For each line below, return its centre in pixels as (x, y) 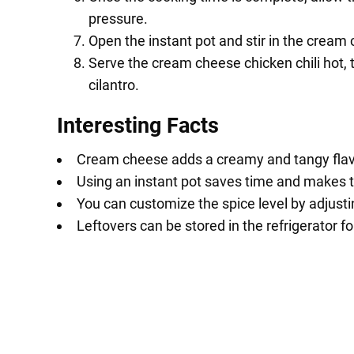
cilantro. (114, 85)
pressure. (118, 19)
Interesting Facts (138, 126)
